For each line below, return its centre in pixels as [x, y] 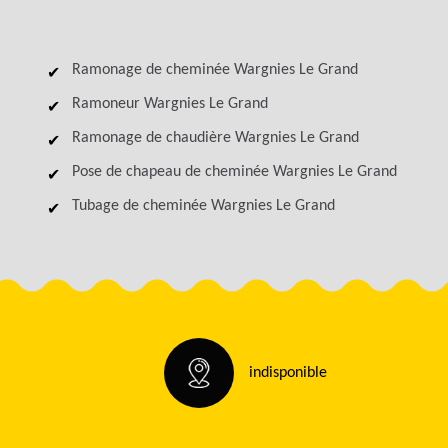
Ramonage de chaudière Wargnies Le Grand [215, 138]
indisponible [288, 373]
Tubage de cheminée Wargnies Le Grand [203, 206]
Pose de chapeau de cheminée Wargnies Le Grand [234, 172]
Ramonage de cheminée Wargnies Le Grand [215, 70]
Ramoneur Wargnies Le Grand [170, 104]
